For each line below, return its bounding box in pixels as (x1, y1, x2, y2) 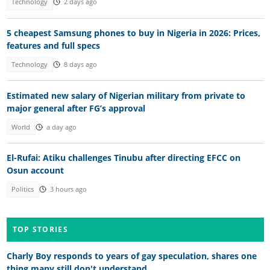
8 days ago (63, 60, 97, 69)
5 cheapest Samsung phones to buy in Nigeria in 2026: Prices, (6, 27, 260, 39)
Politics (11, 185, 34, 194)
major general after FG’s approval (6, 102, 145, 114)
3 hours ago (49, 185, 87, 194)
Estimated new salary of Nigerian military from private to (6, 89, 245, 101)
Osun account (6, 165, 64, 177)
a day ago (46, 122, 77, 131)
